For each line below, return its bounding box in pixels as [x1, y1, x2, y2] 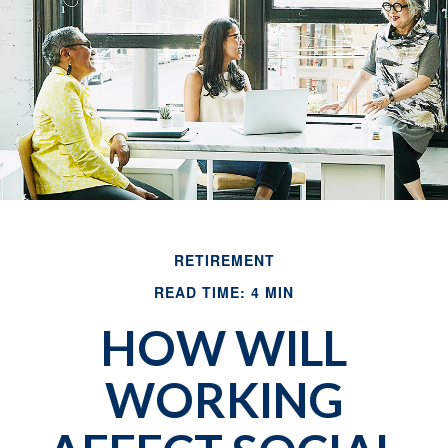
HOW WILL [101, 319, 347, 376]
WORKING [104, 371, 344, 428]
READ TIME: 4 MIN [154, 282, 294, 302]
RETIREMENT [173, 250, 275, 270]
